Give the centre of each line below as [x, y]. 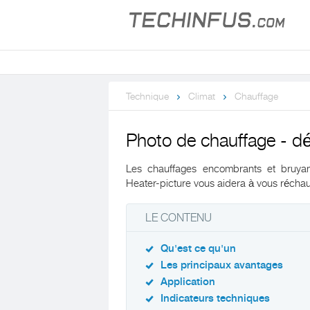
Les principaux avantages [222, 265]
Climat [202, 96]
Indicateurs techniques [215, 299]
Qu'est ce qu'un [198, 249]
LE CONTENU [179, 218]
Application [188, 282]
